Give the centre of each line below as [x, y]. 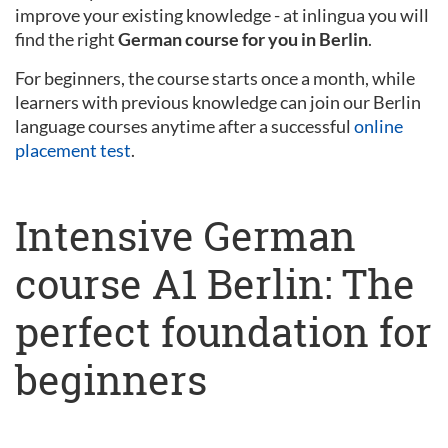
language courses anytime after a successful [184, 125]
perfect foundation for [223, 331]
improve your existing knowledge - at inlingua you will [222, 14]
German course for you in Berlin [243, 38]
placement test [73, 149]
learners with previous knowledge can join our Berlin [218, 101]
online [378, 125]
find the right [66, 38]
